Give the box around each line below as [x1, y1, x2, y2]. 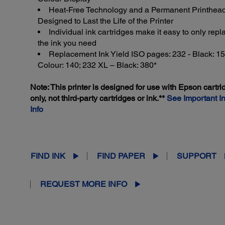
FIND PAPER [97, 151, 146, 161]
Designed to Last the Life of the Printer [38, 16, 174, 26]
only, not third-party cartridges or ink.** [30, 93, 167, 103]
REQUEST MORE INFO [40, 179, 128, 189]
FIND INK [31, 151, 66, 161]
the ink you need [38, 38, 97, 48]
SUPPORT [177, 151, 217, 161]
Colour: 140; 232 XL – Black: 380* [38, 60, 157, 70]
